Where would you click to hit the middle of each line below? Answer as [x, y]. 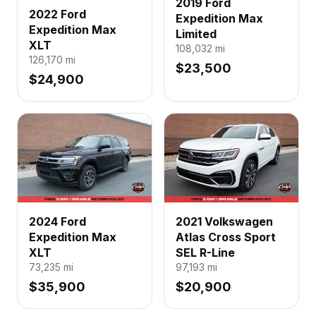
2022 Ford [57, 14]
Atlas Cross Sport [226, 237]
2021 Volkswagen [224, 222]
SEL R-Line [205, 253]
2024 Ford [57, 222]
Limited [196, 34]
